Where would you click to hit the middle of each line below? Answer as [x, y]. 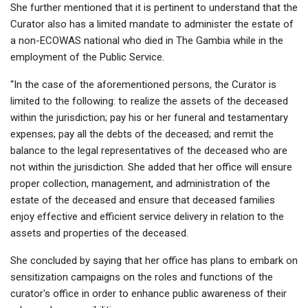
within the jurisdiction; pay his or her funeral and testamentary [149, 118]
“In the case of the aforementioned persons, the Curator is [143, 85]
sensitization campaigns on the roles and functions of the [142, 277]
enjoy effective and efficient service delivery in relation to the [147, 217]
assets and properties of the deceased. [99, 233]
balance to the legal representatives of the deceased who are [149, 151]
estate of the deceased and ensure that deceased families [143, 200]
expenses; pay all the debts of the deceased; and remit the [142, 134]
